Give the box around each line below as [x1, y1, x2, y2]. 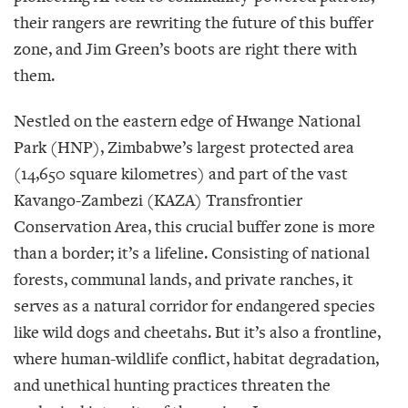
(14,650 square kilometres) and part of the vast [14, 162, 348, 184]
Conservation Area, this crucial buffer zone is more [14, 215, 375, 237]
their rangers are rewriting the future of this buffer [14, 12, 373, 34]
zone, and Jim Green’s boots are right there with [14, 38, 357, 60]
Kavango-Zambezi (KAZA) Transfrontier [14, 189, 302, 210]
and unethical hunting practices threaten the [14, 373, 331, 395]
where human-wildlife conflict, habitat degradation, [14, 347, 379, 369]
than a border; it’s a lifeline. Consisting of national [14, 241, 370, 263]
